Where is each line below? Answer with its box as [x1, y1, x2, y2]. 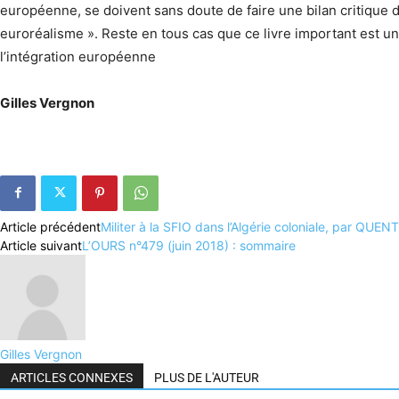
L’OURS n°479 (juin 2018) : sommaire [82, 237, 296, 253]
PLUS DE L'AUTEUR [154, 370, 259, 385]
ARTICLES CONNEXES [11, 370, 133, 385]
